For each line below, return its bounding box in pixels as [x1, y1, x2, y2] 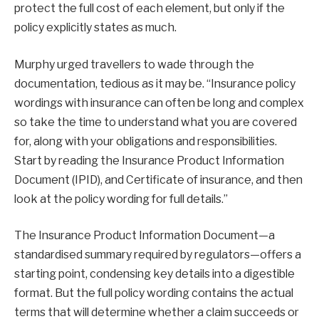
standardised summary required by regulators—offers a [14, 248, 301, 262]
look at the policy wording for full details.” [14, 192, 228, 206]
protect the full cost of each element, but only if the [14, 1, 285, 16]
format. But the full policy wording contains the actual [14, 286, 293, 300]
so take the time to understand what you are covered [14, 115, 297, 129]
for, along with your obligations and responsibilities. [14, 134, 277, 148]
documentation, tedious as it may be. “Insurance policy [14, 76, 296, 90]
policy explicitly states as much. [14, 21, 177, 35]
